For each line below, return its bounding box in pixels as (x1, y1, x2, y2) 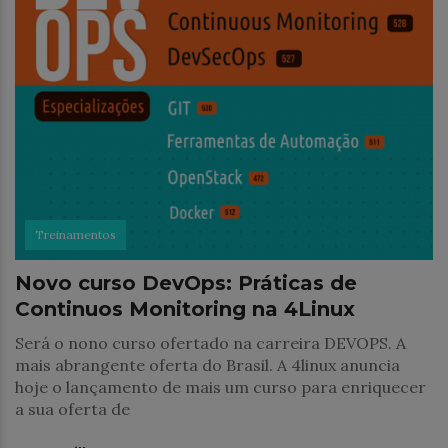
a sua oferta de (15, 398, 130, 419)
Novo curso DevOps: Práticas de (15, 270, 357, 295)
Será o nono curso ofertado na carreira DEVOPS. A (15, 332, 406, 353)
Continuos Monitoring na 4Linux (15, 296, 355, 321)
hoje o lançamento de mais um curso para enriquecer (15, 376, 426, 397)
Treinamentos (35, 226, 116, 242)
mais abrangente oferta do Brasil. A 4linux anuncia (15, 354, 400, 375)
